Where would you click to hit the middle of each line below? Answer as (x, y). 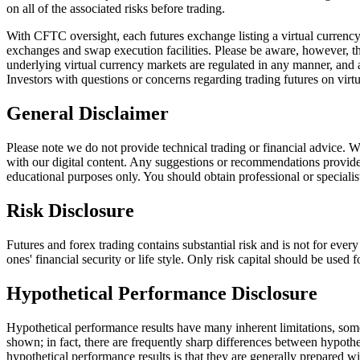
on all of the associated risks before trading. (116, 9)
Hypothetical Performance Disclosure (162, 293)
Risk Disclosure (70, 211)
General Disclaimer (88, 114)
